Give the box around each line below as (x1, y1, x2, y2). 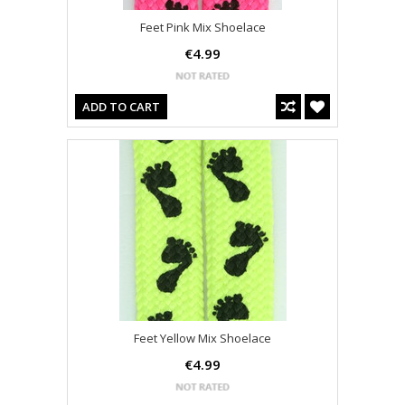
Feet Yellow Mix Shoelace (134, 330, 271, 347)
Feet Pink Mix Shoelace (139, 19, 266, 36)
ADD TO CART (82, 99, 160, 116)
